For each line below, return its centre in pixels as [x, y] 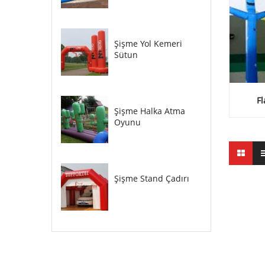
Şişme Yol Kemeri [148, 43]
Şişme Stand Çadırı [152, 178]
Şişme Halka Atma [150, 111]
